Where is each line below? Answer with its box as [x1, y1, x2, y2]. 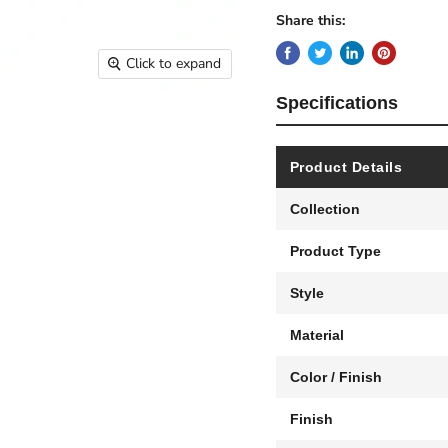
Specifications [275, 92, 398, 113]
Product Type [289, 242, 381, 259]
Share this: [275, 10, 345, 30]
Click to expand [126, 54, 222, 74]
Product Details [289, 158, 403, 175]
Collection [289, 200, 360, 217]
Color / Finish [289, 368, 382, 385]
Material [289, 326, 344, 343]
